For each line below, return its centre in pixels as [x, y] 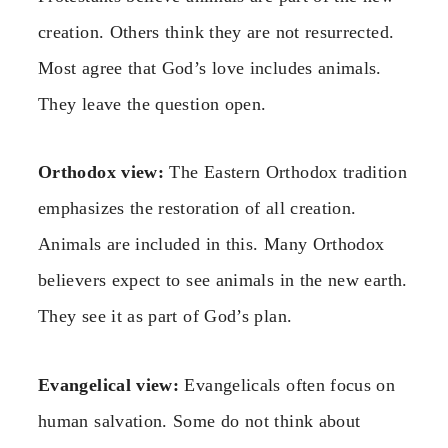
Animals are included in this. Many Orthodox [211, 244]
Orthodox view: [101, 172]
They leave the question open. [152, 103]
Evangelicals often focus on [287, 384]
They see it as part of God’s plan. [165, 316]
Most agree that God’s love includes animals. [210, 67]
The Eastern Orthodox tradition [286, 172]
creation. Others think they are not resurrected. [216, 31]
